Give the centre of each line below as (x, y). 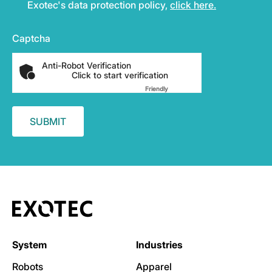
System (29, 245)
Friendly (156, 89)
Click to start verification (120, 75)
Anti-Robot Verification (87, 65)
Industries (159, 245)
